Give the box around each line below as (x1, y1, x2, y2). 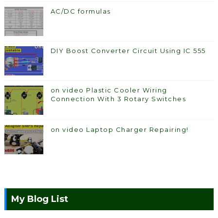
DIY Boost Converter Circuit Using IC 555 (50, 47, 206, 55)
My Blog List (11, 194, 68, 205)
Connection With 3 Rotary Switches (50, 95, 186, 103)
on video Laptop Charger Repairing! (50, 126, 189, 134)
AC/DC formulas (50, 7, 111, 16)
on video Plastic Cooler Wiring (50, 86, 167, 94)
